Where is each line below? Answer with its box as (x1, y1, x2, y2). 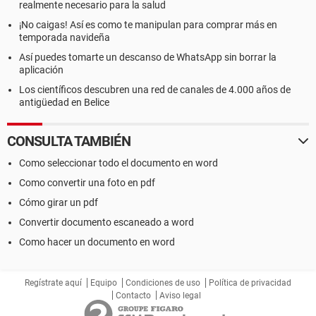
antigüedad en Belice (19, 97, 109, 108)
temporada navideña (19, 32, 110, 43)
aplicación (19, 64, 63, 75)
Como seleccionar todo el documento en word (19, 157, 218, 169)
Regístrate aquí (25, 278, 82, 288)
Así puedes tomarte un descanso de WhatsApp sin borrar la (19, 51, 276, 63)
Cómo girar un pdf (19, 197, 98, 208)
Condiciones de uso (126, 278, 200, 288)
